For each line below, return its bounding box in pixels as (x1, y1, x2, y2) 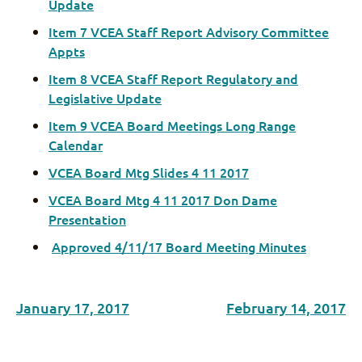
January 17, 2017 (16, 298, 129, 317)
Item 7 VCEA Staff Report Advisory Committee (48, 23, 329, 40)
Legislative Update (48, 89, 162, 107)
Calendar (48, 136, 103, 154)
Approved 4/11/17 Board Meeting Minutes (52, 238, 306, 255)
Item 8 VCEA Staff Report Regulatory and (48, 69, 298, 87)
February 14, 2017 (226, 298, 346, 317)
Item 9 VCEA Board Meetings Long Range (48, 116, 296, 134)
